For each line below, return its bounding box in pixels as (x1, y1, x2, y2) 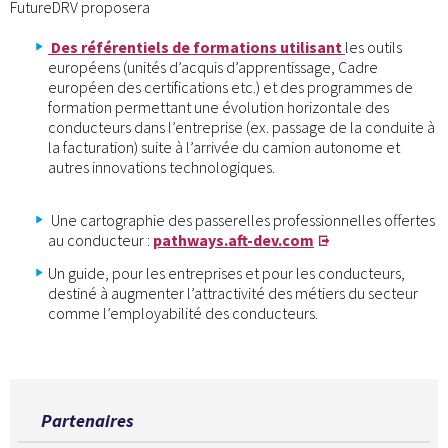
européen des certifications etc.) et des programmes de (48, 76, 413, 97)
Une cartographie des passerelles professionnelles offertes (48, 209, 435, 230)
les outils (345, 36, 402, 57)
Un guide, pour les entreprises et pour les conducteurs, (48, 262, 405, 283)
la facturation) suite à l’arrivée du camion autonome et (48, 136, 400, 157)
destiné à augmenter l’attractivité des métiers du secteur (48, 282, 418, 303)
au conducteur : (48, 229, 153, 250)
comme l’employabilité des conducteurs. (48, 302, 318, 323)
